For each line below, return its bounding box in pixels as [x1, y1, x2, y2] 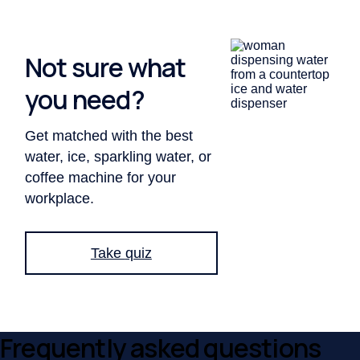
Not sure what [25, 49, 186, 85]
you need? [25, 81, 145, 117]
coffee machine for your [25, 170, 177, 186]
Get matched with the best [25, 128, 194, 145]
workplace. [25, 190, 95, 207]
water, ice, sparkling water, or [25, 149, 212, 166]
